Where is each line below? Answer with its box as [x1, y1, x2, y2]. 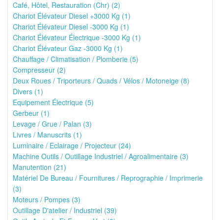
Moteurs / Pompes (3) [13, 194, 81, 204]
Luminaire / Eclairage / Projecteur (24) [13, 140, 131, 150]
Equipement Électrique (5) [13, 97, 94, 107]
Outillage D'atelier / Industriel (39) [13, 205, 117, 215]
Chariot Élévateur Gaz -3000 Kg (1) [13, 43, 123, 53]
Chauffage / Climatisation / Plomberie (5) [13, 54, 138, 64]
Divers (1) [13, 86, 43, 96]
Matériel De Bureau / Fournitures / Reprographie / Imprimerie [13, 173, 203, 183]
